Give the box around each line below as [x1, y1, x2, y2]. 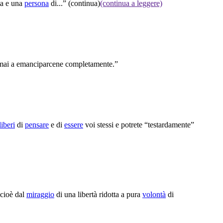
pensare [25, 120, 49, 129]
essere [64, 120, 83, 129]
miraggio [26, 190, 54, 199]
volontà [142, 190, 166, 199]
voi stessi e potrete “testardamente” [83, 120, 194, 129]
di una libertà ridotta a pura [54, 190, 142, 199]
